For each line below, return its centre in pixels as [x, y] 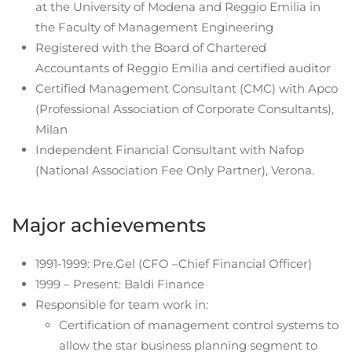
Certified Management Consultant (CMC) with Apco [187, 89]
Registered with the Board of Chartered [151, 48]
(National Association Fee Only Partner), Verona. [175, 170]
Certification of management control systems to [199, 325]
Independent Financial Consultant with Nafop [170, 150]
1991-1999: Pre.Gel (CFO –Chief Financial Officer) [174, 264]
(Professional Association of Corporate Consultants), [185, 109]
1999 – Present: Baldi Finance [120, 284]
